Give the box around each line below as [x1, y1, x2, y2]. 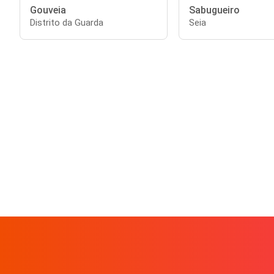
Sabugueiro [188, 4, 240, 16]
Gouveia [30, 4, 66, 16]
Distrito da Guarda [30, 17, 103, 28]
